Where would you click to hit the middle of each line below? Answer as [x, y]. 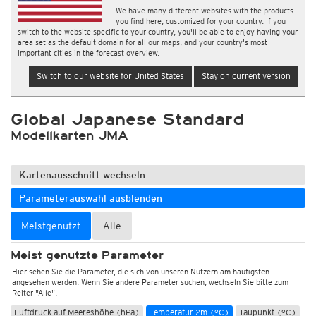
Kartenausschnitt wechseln [82, 175]
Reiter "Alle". [35, 293]
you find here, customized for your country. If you [201, 21]
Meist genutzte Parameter [87, 255]
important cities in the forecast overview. [89, 53]
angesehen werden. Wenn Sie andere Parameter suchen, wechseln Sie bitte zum [150, 282]
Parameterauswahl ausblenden [91, 198]
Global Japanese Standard [127, 120]
